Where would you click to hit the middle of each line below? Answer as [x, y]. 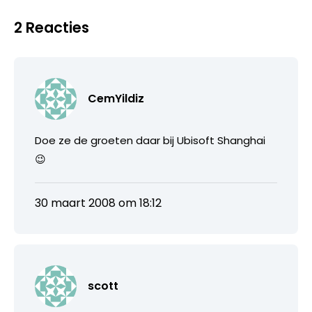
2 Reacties [52, 28]
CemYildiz [116, 99]
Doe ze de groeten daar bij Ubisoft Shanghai [150, 140]
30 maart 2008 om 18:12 [98, 203]
